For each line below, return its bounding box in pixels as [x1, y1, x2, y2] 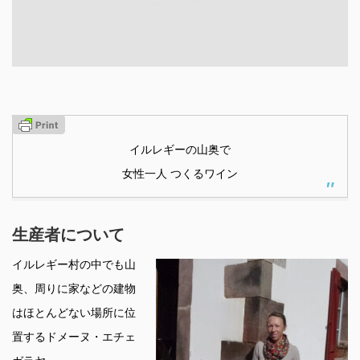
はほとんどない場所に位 [12, 306, 136, 320]
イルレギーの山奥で [129, 143, 231, 157]
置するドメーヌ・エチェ [12, 330, 136, 344]
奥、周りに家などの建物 [12, 282, 136, 296]
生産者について [12, 226, 125, 244]
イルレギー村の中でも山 [12, 258, 136, 272]
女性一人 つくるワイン [122, 167, 238, 181]
